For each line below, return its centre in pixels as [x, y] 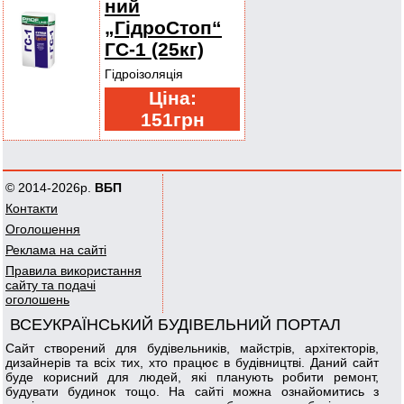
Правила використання [73, 271]
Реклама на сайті [56, 250]
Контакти [32, 208]
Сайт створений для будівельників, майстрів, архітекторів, [193, 348]
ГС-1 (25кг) [154, 49]
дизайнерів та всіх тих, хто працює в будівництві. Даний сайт [193, 363]
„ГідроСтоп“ [163, 28]
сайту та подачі [50, 285]
